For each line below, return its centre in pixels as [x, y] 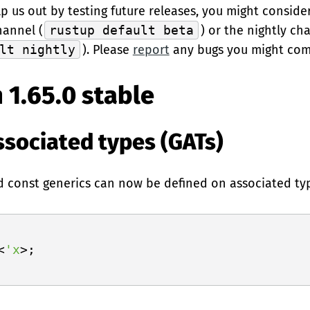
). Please [107, 50]
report [151, 50]
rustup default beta [122, 30]
